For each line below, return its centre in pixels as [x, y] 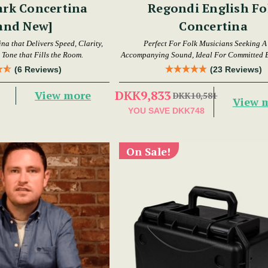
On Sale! [149, 151]
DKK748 [188, 110]
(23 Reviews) [236, 69]
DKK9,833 [143, 95]
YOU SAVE [149, 110]
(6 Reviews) [38, 69]
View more [63, 95]
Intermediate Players [214, 66]
